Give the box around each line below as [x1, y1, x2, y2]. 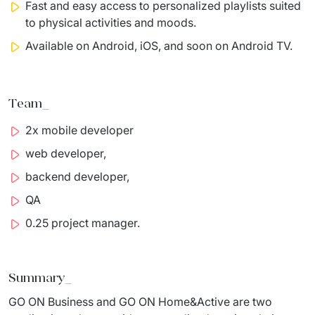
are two [230, 294, 272, 309]
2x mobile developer [25, 122, 134, 137]
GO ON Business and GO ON [8, 294, 158, 309]
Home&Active [158, 294, 230, 309]
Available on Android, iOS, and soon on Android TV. [25, 38, 292, 53]
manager [91, 215, 137, 230]
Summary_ [8, 269, 72, 285]
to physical [25, 15, 85, 30]
